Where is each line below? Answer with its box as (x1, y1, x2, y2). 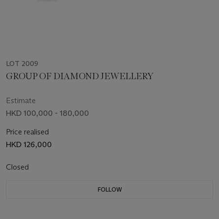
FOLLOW (97, 186, 122, 194)
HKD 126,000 (6, 140, 52, 150)
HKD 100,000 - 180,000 (6, 109, 89, 118)
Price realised (6, 127, 49, 137)
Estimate (6, 96, 36, 106)
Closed (6, 162, 31, 172)
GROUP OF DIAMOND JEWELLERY (6, 71, 154, 82)
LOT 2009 (6, 59, 38, 68)
